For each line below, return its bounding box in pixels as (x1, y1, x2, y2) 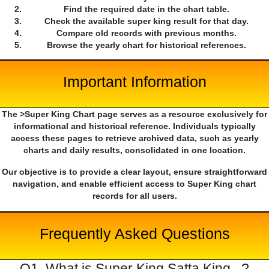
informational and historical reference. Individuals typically (13, 121, 256, 131)
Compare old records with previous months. (56, 28, 237, 38)
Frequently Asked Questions (39, 225, 230, 243)
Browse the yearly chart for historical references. (47, 40, 246, 50)
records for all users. (92, 191, 177, 201)
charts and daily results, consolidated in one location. (23, 145, 246, 156)
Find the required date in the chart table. (64, 4, 229, 14)
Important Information (62, 73, 207, 91)
